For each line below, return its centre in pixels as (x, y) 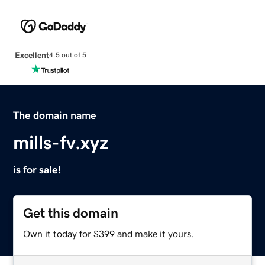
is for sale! (38, 169)
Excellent (32, 55)
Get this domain (71, 213)
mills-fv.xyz (61, 142)
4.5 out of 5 (67, 55)
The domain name (55, 115)
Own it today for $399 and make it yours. (109, 233)
